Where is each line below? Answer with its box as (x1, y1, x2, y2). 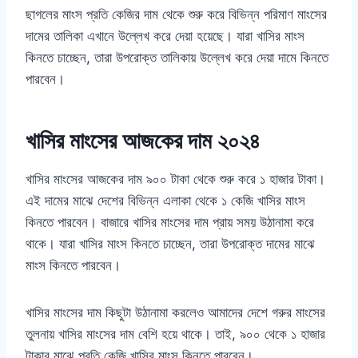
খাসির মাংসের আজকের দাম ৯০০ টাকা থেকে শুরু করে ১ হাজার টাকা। (26, 171, 325, 188)
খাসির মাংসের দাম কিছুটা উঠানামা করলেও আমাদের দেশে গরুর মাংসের (26, 304, 325, 321)
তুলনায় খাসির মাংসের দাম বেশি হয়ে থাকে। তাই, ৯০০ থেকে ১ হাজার (26, 326, 325, 343)
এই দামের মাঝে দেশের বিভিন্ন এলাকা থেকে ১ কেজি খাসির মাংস (26, 193, 305, 209)
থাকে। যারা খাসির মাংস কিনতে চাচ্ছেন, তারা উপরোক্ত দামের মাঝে (26, 236, 315, 253)
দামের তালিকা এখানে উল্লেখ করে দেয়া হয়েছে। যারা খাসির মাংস (26, 28, 304, 45)
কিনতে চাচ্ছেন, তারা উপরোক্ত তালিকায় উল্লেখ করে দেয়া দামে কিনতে (26, 50, 328, 66)
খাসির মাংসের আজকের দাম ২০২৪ (26, 127, 261, 155)
